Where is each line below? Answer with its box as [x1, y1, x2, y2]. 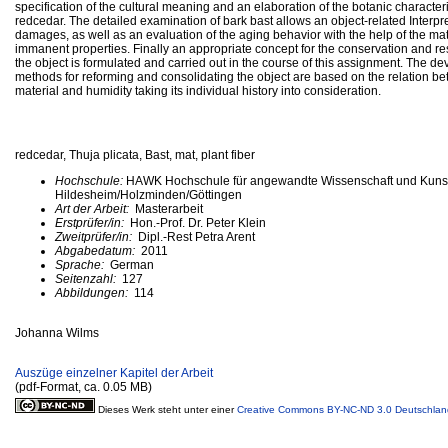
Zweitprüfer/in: [55, 229, 138, 244]
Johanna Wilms [15, 325, 99, 340]
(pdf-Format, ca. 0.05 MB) [15, 379, 152, 394]
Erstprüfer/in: [55, 215, 127, 230]
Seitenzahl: [55, 271, 119, 286]
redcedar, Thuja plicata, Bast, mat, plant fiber [15, 147, 255, 162]
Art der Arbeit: [55, 201, 132, 216]
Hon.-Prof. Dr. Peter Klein [127, 215, 266, 230]
